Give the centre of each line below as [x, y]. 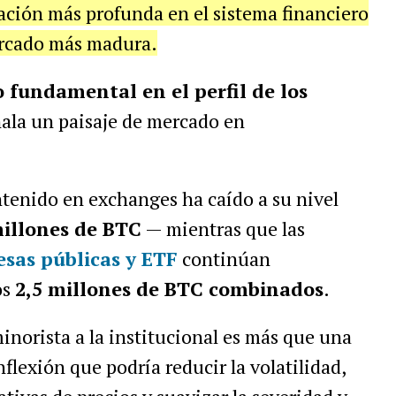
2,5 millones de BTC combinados [169, 289]
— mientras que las [223, 228]
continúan [224, 259]
